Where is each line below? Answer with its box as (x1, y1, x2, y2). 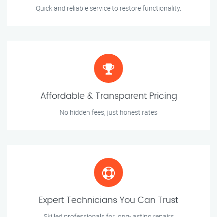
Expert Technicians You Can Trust (39, 196, 178, 205)
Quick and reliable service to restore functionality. (36, 3, 181, 13)
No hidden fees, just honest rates (60, 108, 157, 117)
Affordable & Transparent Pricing (40, 92, 177, 101)
